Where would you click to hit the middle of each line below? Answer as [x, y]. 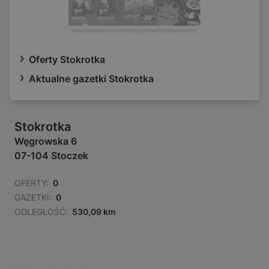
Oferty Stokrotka [67, 60]
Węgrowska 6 [46, 141]
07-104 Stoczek [51, 156]
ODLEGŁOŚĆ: [41, 212]
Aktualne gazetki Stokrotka [91, 79]
